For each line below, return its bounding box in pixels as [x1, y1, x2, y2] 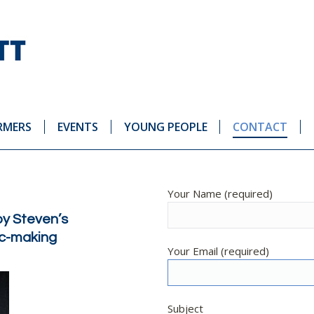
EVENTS [57, 119, 98, 135]
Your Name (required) [168, 186, 273, 200]
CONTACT [233, 119, 288, 135]
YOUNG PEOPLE [123, 119, 207, 135]
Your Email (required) [168, 244, 269, 258]
